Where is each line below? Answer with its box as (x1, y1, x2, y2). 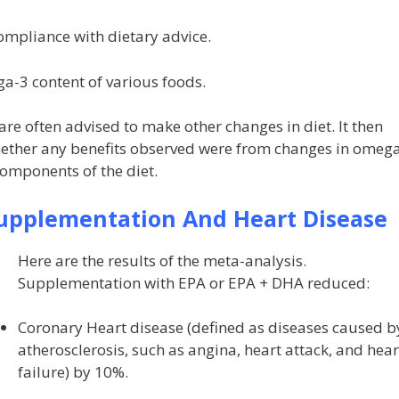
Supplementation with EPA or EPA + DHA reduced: (17, 272, 370, 293)
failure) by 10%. (17, 362, 128, 383)
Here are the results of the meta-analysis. (17, 249, 306, 271)
